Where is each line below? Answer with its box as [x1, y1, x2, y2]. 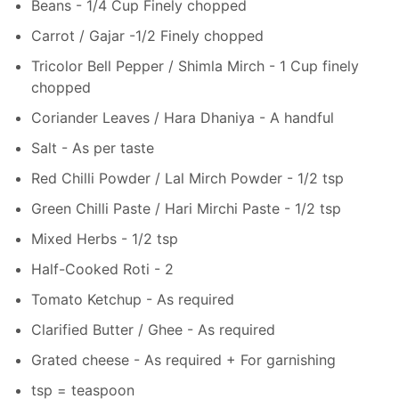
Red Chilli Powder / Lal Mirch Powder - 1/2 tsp [31, 168, 344, 187]
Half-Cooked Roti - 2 [31, 259, 174, 278]
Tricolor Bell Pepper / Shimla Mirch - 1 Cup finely [31, 56, 359, 75]
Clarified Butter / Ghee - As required [31, 320, 275, 338]
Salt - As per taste [31, 138, 154, 157]
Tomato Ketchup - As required [31, 289, 234, 308]
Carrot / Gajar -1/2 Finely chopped [31, 26, 264, 45]
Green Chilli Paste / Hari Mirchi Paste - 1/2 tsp [31, 199, 341, 217]
